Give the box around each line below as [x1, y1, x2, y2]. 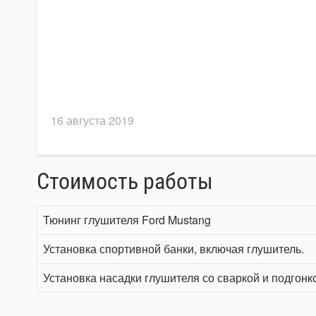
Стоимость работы [37, 168, 213, 195]
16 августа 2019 [51, 112, 134, 128]
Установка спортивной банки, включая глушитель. [43, 241, 304, 257]
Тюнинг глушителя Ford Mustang [43, 212, 211, 228]
